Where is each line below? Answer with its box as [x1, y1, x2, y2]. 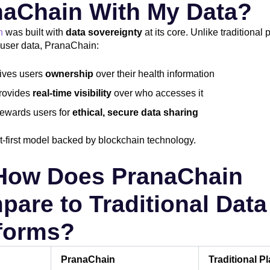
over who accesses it [111, 88, 203, 99]
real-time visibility [33, 88, 111, 99]
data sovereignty [66, 27, 142, 37]
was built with [3, 27, 66, 37]
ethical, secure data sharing [72, 107, 198, 118]
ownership [45, 69, 93, 80]
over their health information [93, 69, 215, 80]
